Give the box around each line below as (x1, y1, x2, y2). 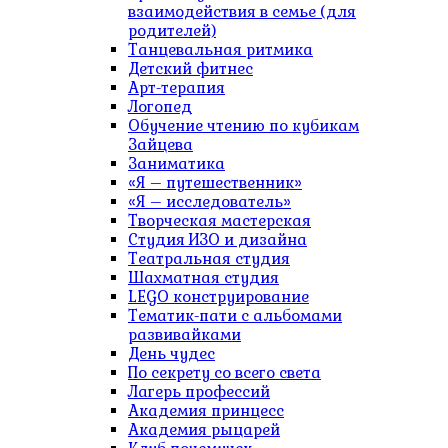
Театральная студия (128, 249, 290, 268)
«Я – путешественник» (128, 173, 302, 192)
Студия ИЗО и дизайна (128, 230, 307, 249)
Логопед (128, 97, 192, 116)
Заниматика (128, 154, 225, 173)
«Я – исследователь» (128, 192, 291, 211)
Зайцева (128, 135, 193, 154)
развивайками (128, 325, 241, 344)
